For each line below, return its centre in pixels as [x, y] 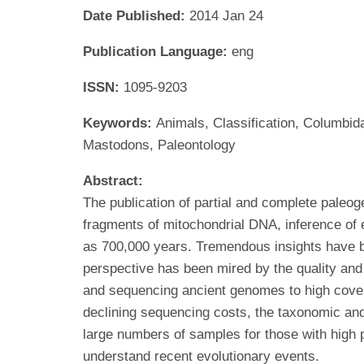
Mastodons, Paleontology [159, 145]
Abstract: [113, 180]
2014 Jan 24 [226, 15]
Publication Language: [157, 51]
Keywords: [119, 123]
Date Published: [136, 15]
